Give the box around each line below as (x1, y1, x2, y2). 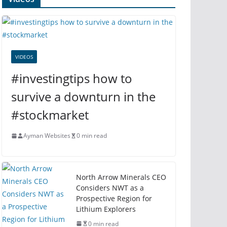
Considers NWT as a (76, 182, 144, 193)
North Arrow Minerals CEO (76, 172, 166, 182)
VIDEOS (15, 53, 33, 60)
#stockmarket (11, 106, 89, 123)
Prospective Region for (76, 193, 152, 203)
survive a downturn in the (11, 88, 156, 105)
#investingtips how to (11, 70, 132, 87)
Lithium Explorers (76, 204, 136, 214)
